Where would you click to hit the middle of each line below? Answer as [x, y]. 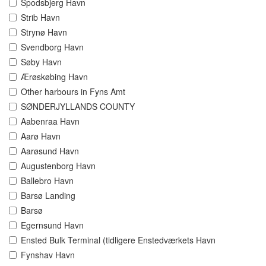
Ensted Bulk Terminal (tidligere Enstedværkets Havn [118, 240]
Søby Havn [41, 62]
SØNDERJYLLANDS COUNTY [78, 107]
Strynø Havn [44, 32]
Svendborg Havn [52, 47]
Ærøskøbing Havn [54, 77]
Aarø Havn [41, 136]
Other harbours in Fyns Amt [73, 92]
